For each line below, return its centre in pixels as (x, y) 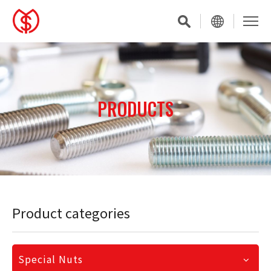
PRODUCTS (135, 109)
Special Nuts (51, 259)
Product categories (71, 212)
